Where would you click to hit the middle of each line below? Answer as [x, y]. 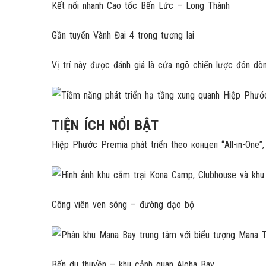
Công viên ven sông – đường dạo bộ [123, 204]
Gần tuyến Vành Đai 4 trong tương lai [123, 36]
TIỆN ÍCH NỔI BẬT [105, 126]
